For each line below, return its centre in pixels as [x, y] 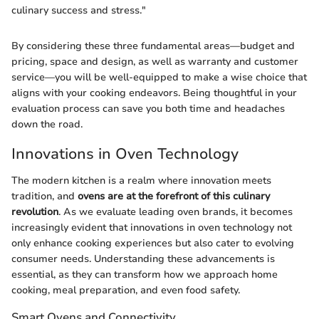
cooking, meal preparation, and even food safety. [126, 291]
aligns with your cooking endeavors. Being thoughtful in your [154, 93]
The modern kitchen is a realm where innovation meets [141, 181]
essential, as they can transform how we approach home [145, 275]
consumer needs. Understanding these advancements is [143, 259]
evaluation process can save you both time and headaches [148, 108]
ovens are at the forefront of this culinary [174, 197]
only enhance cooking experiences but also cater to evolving [153, 244]
